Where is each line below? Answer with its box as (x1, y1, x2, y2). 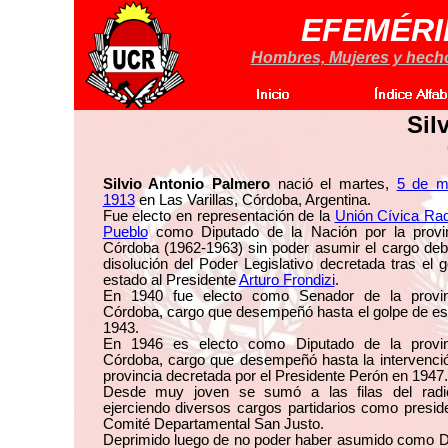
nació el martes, (277, 176, 397, 192)
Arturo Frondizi (238, 272, 335, 288)
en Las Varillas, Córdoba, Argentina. (134, 192, 371, 208)
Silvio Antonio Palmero (102, 176, 278, 192)
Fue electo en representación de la (102, 208, 335, 224)
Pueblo (102, 224, 148, 240)
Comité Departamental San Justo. (102, 416, 324, 432)
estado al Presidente (102, 272, 239, 288)
